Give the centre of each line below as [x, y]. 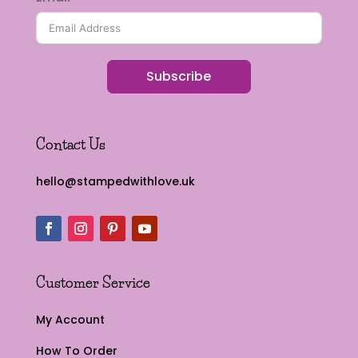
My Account [70, 320]
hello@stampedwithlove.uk [115, 182]
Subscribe [179, 77]
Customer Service [93, 283]
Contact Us [70, 145]
